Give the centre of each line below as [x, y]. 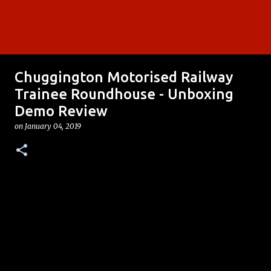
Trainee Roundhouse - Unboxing [124, 94]
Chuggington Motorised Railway [124, 77]
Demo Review [61, 111]
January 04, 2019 [53, 126]
